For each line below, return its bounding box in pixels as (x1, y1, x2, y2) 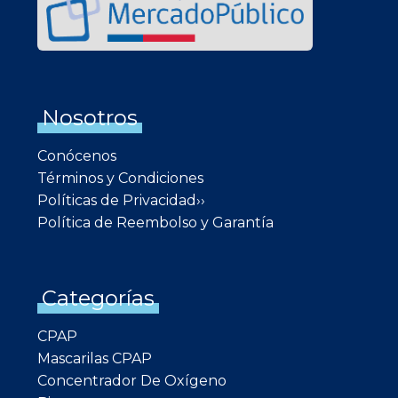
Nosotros (42, 105, 138, 131)
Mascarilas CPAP (37, 350, 152, 367)
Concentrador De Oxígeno (37, 372, 227, 389)
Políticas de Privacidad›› (37, 192, 205, 209)
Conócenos (37, 147, 116, 164)
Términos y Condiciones (37, 170, 203, 187)
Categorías (42, 285, 155, 311)
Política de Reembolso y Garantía (37, 214, 274, 231)
